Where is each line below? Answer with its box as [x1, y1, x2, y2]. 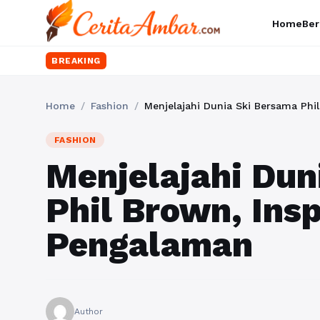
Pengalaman [46, 224, 253, 265]
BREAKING [51, 56, 101, 66]
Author [74, 306, 103, 316]
